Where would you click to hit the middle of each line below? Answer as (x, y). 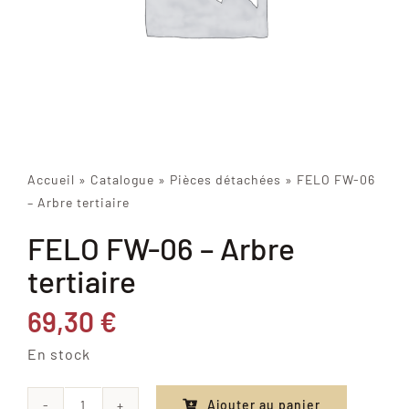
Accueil (51, 180)
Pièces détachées (225, 180)
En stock (58, 354)
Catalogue (122, 180)
